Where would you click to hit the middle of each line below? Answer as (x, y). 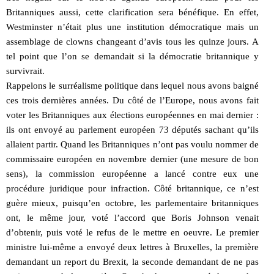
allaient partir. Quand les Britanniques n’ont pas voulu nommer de (132, 144)
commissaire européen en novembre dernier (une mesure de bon (132, 159)
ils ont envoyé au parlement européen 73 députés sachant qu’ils (132, 129)
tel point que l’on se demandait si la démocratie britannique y (132, 56)
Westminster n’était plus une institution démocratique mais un (132, 27)
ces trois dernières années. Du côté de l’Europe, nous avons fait (132, 100)
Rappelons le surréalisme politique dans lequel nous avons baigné (132, 85)
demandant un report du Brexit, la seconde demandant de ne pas (132, 261)
